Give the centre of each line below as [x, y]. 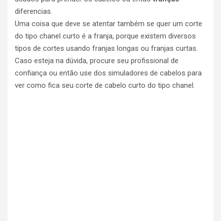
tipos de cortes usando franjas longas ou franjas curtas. [106, 48]
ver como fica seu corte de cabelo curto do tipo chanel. [105, 85]
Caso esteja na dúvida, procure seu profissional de [97, 60]
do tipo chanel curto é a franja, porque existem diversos [105, 36]
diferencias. [34, 11]
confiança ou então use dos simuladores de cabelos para [108, 73]
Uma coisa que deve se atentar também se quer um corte [109, 23]
